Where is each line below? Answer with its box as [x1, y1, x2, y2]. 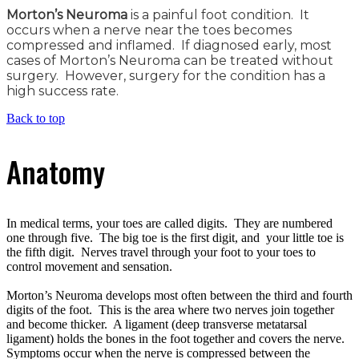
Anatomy [6, 150, 105, 193]
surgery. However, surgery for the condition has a [6, 68, 325, 84]
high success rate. [6, 83, 119, 99]
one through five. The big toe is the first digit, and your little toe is [6, 231, 344, 245]
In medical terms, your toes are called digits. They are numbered [6, 216, 333, 231]
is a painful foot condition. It [127, 7, 309, 23]
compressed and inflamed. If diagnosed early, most [6, 38, 332, 54]
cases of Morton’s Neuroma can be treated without [6, 53, 333, 69]
